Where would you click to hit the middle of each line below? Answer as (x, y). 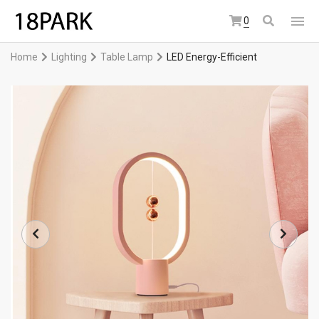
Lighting (69, 57)
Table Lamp (127, 57)
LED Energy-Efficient (212, 57)
